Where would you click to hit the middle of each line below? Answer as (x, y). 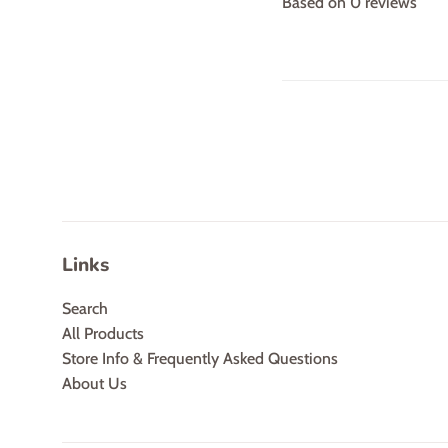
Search (85, 308)
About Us (94, 383)
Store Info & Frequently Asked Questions (200, 358)
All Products (103, 333)
